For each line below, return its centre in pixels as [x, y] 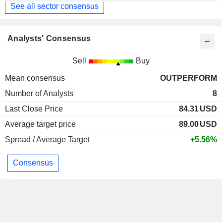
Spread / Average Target [47, 139]
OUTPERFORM [189, 78]
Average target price [40, 124]
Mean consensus [35, 78]
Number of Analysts [39, 93]
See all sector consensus [55, 6]
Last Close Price [34, 109]
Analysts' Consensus [49, 38]
